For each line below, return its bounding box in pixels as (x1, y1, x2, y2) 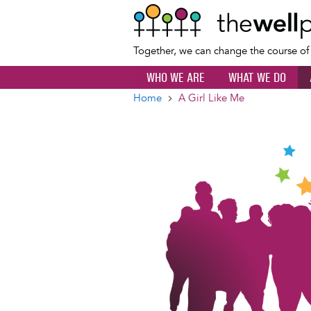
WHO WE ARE (146, 70, 205, 85)
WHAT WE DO (228, 70, 286, 85)
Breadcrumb (133, 101, 230, 121)
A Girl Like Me (178, 92, 244, 105)
